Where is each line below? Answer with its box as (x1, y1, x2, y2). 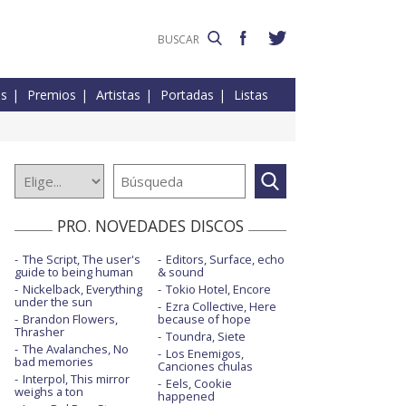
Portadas (160, 86, 214, 104)
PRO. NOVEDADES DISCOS (57, 215, 244, 237)
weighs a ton (14, 383, 83, 401)
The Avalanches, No (23, 341, 129, 358)
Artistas (96, 86, 140, 104)
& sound (157, 264, 204, 281)
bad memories (14, 353, 93, 371)
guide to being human (14, 264, 133, 281)
